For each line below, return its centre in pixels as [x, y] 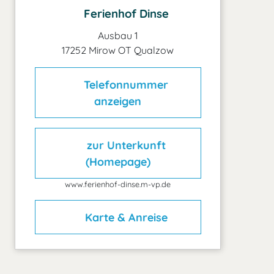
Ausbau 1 [118, 35]
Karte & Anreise [124, 217]
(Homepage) [118, 161]
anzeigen [118, 101]
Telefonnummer [126, 84]
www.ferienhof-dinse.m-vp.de [118, 184]
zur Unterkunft [124, 145]
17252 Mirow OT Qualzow [118, 50]
